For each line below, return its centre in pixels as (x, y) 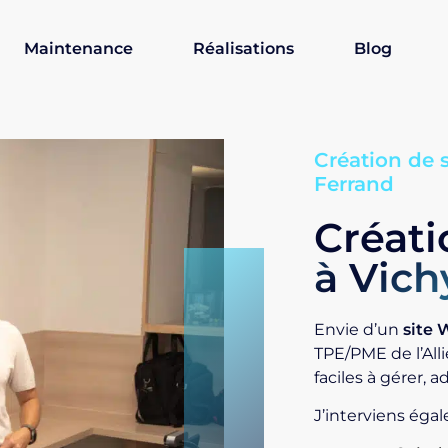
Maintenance (79, 48)
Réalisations (244, 48)
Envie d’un (358, 329)
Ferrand (354, 183)
